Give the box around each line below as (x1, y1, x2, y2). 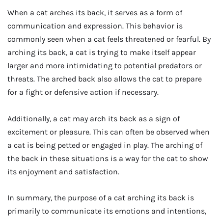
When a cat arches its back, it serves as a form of (7, 8, 182, 18)
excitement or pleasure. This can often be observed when (7, 127, 210, 137)
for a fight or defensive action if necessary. (7, 87, 159, 97)
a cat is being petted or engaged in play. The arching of (7, 140, 202, 150)
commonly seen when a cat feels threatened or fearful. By (7, 34, 211, 44)
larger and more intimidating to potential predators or (7, 61, 202, 71)
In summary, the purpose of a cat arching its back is (7, 193, 194, 203)
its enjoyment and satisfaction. (7, 166, 119, 176)
